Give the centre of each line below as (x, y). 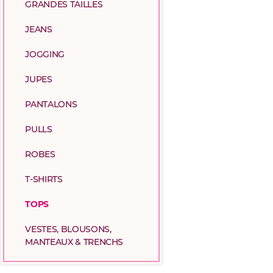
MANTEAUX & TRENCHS (74, 243)
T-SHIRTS (44, 180)
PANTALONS (51, 105)
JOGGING (45, 55)
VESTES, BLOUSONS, (68, 230)
